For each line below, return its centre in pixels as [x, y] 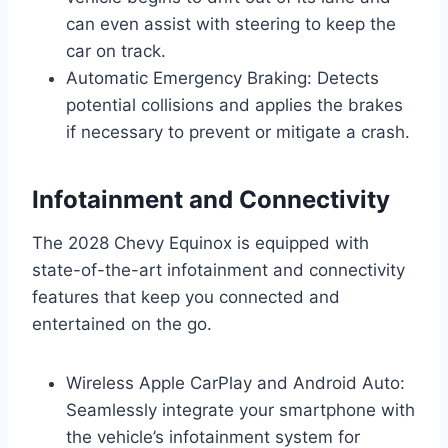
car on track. [116, 50]
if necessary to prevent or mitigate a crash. [238, 131]
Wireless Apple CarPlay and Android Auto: [235, 382]
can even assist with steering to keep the [231, 23]
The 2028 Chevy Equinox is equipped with [200, 242]
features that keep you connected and [186, 296]
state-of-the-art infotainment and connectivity [218, 269]
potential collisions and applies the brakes [234, 104]
